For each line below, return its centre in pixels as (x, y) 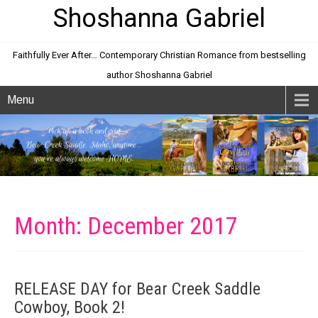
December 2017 (163, 226)
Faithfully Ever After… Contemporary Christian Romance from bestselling (159, 55)
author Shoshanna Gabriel (159, 75)
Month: (51, 226)
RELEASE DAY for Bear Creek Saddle (137, 289)
